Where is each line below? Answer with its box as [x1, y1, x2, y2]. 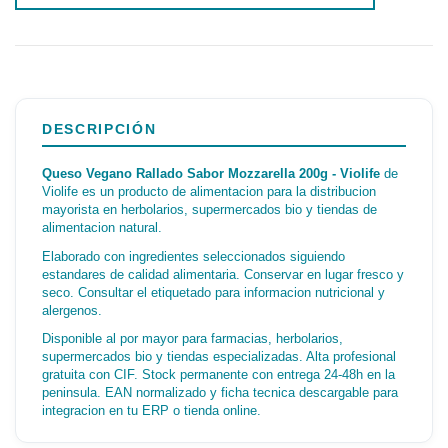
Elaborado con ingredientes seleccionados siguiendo [42, 248, 345, 264]
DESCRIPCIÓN [42, 121, 157, 138]
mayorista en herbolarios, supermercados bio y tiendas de [42, 202, 377, 218]
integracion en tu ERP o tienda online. [42, 403, 261, 419]
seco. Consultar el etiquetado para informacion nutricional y [42, 284, 385, 300]
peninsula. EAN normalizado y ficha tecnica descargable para [42, 385, 398, 401]
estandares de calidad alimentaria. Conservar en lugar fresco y [42, 266, 404, 282]
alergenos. [42, 302, 102, 318]
